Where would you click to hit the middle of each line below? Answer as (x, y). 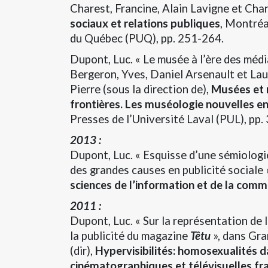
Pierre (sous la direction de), (141, 89)
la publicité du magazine (130, 235)
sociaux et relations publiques (145, 23)
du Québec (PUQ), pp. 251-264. (147, 38)
